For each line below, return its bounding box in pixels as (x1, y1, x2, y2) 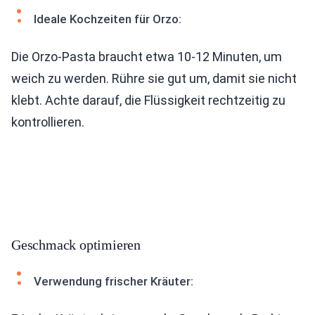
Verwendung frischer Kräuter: (34, 274, 193, 288)
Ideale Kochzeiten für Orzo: (34, 12, 181, 26)
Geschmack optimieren (11, 237, 141, 252)
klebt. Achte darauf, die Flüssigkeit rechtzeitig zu (11, 93, 285, 108)
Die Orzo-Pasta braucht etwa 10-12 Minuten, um (11, 49, 282, 64)
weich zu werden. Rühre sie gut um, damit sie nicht (11, 71, 297, 86)
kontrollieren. (11, 115, 84, 129)
